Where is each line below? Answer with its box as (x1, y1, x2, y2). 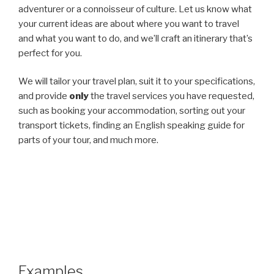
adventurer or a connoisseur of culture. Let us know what (18, 3, 252, 15)
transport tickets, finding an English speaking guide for (18, 120, 245, 131)
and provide (18, 91, 69, 102)
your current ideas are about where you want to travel (18, 18, 239, 29)
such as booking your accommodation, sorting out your (18, 105, 245, 116)
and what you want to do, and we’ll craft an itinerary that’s (18, 32, 253, 44)
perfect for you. (18, 47, 82, 59)
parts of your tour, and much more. (18, 135, 158, 146)
